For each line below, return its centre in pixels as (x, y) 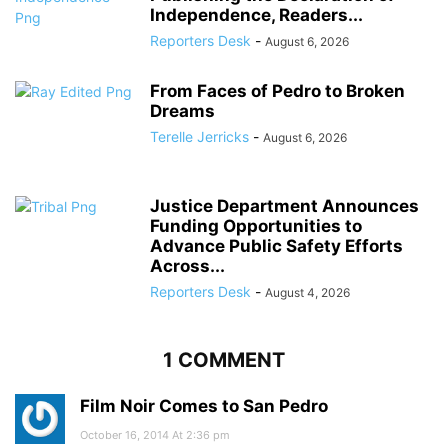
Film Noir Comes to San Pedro (204, 406)
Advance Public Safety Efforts (276, 246)
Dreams (182, 111)
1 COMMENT (224, 360)
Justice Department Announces (284, 206)
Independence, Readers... (256, 15)
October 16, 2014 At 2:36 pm (155, 435)
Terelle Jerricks (199, 137)
